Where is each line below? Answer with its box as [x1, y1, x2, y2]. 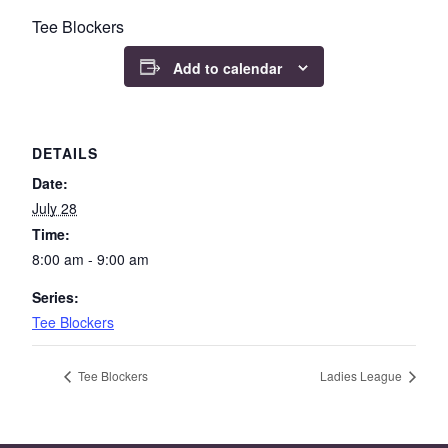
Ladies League [320, 366, 405, 384]
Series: [32, 287, 79, 308]
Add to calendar [173, 58, 282, 79]
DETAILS [32, 143, 98, 164]
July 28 [32, 198, 77, 219]
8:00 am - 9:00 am [32, 249, 149, 270]
